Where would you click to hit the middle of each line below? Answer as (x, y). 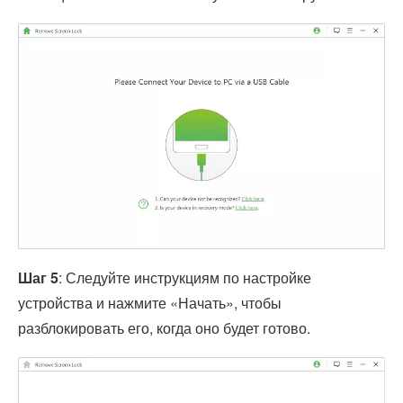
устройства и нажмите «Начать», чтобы (150, 303)
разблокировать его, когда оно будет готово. (164, 328)
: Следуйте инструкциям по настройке (185, 278)
